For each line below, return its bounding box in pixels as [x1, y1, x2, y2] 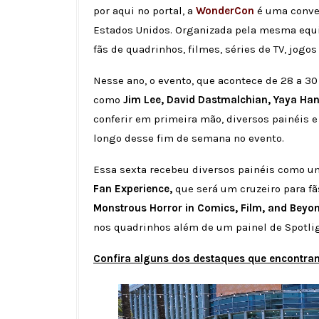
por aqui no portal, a [93, 4, 196, 18]
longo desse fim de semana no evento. [93, 132, 287, 145]
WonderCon [196, 4, 257, 18]
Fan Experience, [93, 182, 172, 196]
